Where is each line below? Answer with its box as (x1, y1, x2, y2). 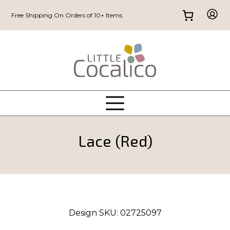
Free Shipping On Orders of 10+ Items (11, 11, 123, 19)
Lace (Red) (78, 131, 152, 150)
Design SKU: (68, 207, 120, 218)
